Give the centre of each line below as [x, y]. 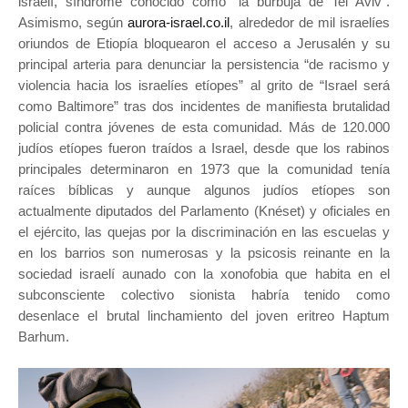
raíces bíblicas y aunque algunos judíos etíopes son [204, 190]
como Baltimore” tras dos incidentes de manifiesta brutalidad [204, 107]
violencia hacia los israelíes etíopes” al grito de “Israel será [204, 86]
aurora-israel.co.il [179, 23]
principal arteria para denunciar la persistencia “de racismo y [204, 65]
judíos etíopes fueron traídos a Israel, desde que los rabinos [204, 148]
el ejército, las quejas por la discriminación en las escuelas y [204, 232]
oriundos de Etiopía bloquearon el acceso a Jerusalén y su [204, 44]
